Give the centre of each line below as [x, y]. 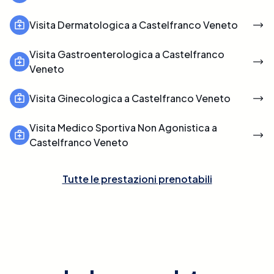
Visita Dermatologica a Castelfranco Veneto [134, 24]
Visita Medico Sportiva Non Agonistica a [123, 127]
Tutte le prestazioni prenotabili [137, 179]
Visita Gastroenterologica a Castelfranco [127, 54]
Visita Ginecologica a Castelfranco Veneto [130, 98]
